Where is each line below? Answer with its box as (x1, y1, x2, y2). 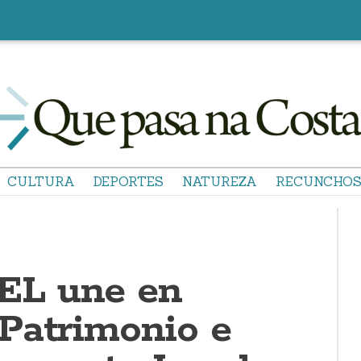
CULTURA (7, 173, 75, 189)
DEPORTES (93, 173, 164, 189)
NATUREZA (182, 173, 257, 189)
